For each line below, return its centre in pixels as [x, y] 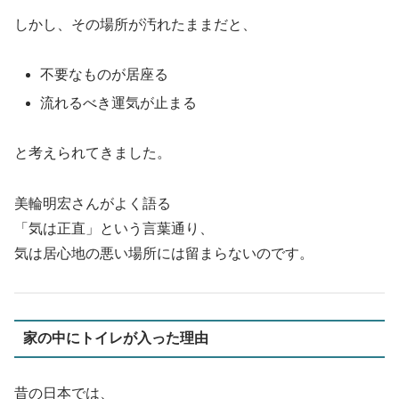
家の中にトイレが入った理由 [115, 338]
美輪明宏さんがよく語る [93, 204]
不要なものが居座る [105, 75]
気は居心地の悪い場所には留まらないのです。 [164, 254]
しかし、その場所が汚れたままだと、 [135, 24]
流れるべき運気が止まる [119, 102]
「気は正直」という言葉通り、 [114, 229]
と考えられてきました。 [93, 153]
